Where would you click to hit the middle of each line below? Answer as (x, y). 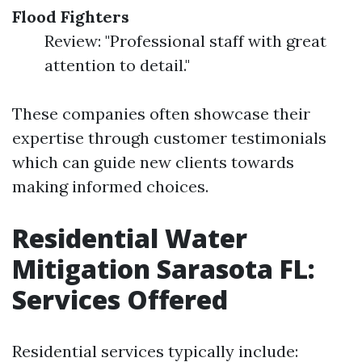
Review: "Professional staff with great (185, 41)
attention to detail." (117, 65)
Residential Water (130, 238)
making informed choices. (110, 186)
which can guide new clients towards (153, 162)
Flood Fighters (71, 17)
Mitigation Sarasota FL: (164, 269)
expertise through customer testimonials (169, 138)
